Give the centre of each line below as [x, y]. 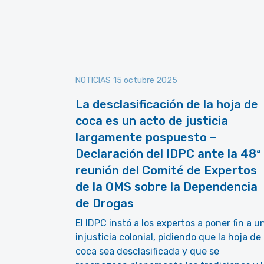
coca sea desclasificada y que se [147, 251]
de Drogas [105, 203]
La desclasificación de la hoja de [167, 104]
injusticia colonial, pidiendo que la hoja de [168, 237]
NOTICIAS [93, 80]
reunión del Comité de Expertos [166, 170]
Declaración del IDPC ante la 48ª [168, 154]
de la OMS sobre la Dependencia [166, 187]
